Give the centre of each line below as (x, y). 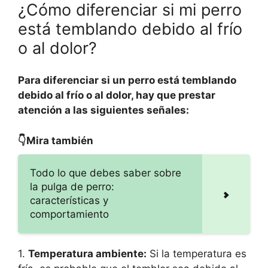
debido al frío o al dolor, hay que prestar (117, 95)
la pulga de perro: (72, 186)
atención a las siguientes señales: (103, 110)
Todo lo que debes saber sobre (106, 173)
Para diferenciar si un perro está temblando (127, 80)
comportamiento (69, 214)
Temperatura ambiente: (87, 253)
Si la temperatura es (197, 253)
